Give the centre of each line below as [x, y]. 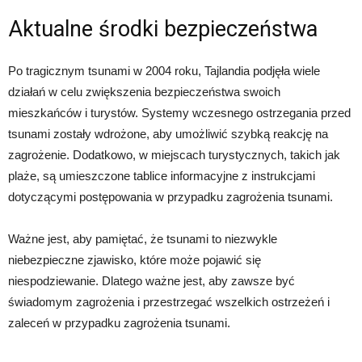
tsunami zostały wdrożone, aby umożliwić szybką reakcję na [168, 134]
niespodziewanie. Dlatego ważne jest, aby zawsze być [152, 281]
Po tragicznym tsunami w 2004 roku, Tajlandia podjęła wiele [164, 71]
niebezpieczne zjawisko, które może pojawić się [135, 260]
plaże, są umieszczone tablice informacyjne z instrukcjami [162, 176]
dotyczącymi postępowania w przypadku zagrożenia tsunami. [170, 197]
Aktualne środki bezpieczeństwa [163, 29]
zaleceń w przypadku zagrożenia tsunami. [119, 323]
